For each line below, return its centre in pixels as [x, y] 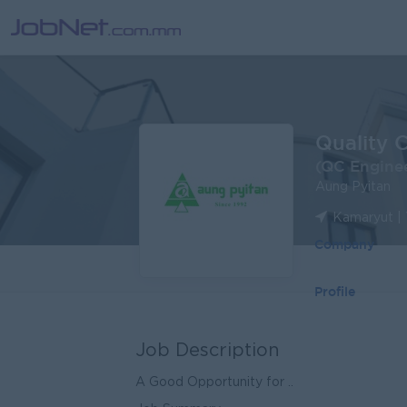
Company [344, 244]
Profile [335, 292]
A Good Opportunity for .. [214, 382]
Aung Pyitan [353, 187]
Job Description [208, 351]
